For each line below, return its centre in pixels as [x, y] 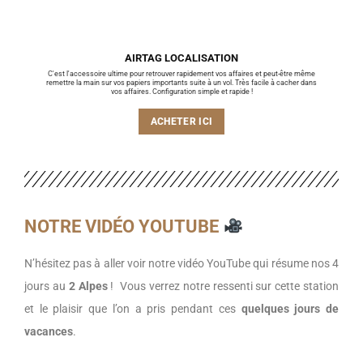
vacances [49, 331]
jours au [47, 286]
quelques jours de [290, 308]
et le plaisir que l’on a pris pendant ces [133, 308]
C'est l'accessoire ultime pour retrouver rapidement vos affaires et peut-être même [181, 73]
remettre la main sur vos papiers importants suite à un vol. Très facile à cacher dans [181, 82]
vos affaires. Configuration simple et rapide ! [181, 91]
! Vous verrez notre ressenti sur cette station [223, 286]
